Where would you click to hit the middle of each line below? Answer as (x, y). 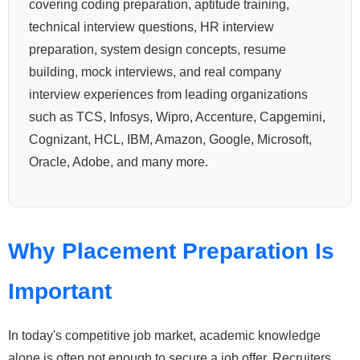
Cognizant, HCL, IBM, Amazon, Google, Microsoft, (170, 140)
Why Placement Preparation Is (171, 252)
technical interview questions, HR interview (151, 27)
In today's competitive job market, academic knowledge (164, 335)
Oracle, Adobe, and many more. (119, 162)
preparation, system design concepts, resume (157, 50)
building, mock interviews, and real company (155, 72)
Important (60, 292)
